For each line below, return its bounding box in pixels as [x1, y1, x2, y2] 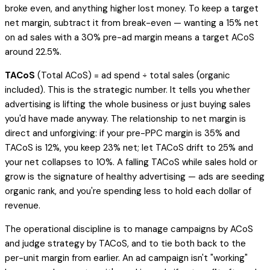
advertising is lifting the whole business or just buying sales [5, 98, 251, 110]
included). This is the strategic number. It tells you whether [5, 83, 250, 96]
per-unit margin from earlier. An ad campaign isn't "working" [5, 251, 248, 264]
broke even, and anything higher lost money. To [5, 2, 202, 14]
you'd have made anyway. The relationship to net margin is [5, 112, 246, 125]
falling [125, 155, 149, 168]
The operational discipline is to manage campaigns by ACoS [5, 222, 253, 235]
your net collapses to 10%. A [5, 155, 125, 168]
